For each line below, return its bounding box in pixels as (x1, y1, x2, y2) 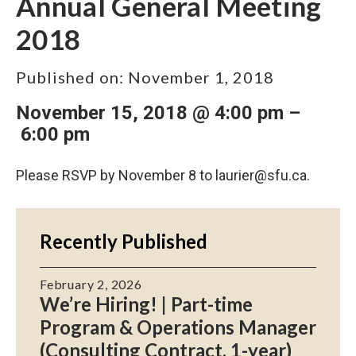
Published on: (16, 68, 124, 87)
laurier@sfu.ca (215, 166, 307, 184)
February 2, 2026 (40, 276, 142, 292)
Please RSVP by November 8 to (16, 166, 215, 184)
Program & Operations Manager (40, 315, 316, 339)
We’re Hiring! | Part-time (40, 292, 253, 315)
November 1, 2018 (128, 68, 274, 87)
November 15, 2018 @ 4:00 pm (16, 101, 284, 124)
